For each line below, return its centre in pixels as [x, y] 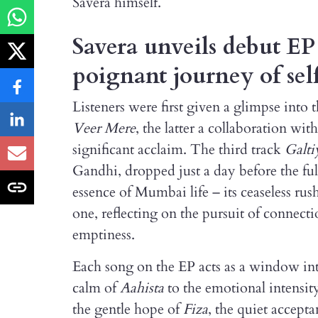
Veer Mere [104, 128]
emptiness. [104, 235]
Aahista [142, 288]
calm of [96, 288]
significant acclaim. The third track [179, 149]
